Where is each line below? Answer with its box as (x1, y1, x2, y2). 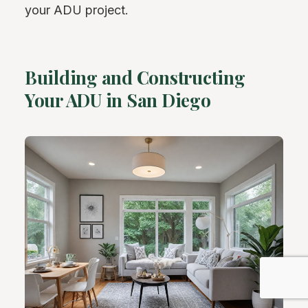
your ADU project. (25, 2, 129, 17)
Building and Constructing (25, 65, 245, 89)
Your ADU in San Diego (25, 87, 211, 112)
